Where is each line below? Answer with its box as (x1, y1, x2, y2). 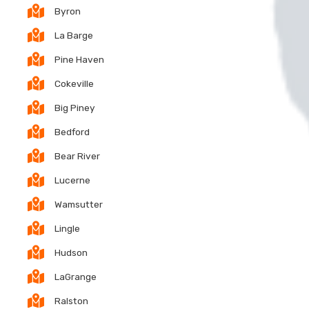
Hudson (54, 246, 88, 258)
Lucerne (54, 174, 90, 186)
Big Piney (54, 101, 95, 113)
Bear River (54, 150, 100, 161)
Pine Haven (54, 53, 104, 65)
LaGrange (54, 270, 97, 282)
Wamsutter (54, 198, 103, 210)
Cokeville (54, 77, 94, 89)
